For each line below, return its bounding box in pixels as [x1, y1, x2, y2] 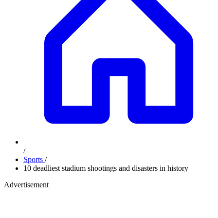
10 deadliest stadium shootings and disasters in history [23, 164, 188, 172]
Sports [23, 155, 45, 163]
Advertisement [4, 181, 49, 189]
